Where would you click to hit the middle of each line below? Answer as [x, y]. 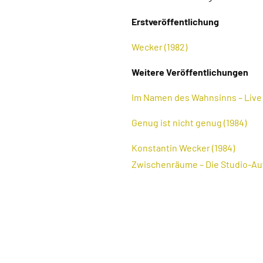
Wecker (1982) [159, 47]
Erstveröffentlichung [175, 21]
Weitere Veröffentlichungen [190, 72]
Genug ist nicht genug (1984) [189, 122]
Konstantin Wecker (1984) [183, 148]
